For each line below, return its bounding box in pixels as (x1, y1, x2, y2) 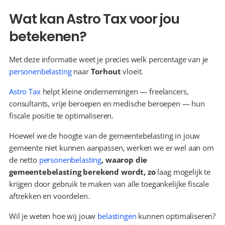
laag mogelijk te (157, 167, 211, 177)
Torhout (90, 66, 121, 76)
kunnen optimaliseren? (136, 211, 216, 221)
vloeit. (121, 66, 144, 76)
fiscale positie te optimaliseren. (9, 110, 114, 121)
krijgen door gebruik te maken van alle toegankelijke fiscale (9, 179, 209, 189)
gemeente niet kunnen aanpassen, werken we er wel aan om (9, 143, 214, 153)
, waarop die (101, 155, 148, 165)
